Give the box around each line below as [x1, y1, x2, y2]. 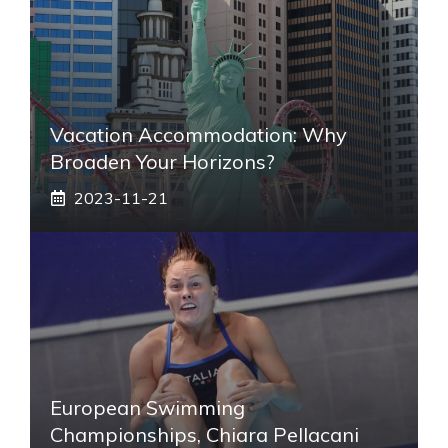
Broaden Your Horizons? [50, 148, 275, 174]
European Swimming [50, 394, 245, 420]
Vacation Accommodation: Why [50, 121, 347, 147]
